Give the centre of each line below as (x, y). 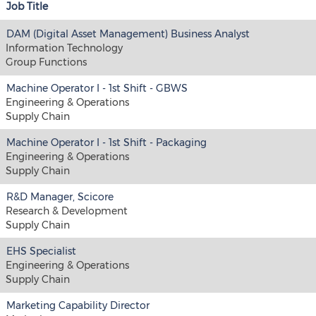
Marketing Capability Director (78, 305)
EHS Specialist (41, 251)
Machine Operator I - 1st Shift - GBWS (97, 88)
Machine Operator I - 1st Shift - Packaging (107, 142)
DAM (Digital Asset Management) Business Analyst (128, 34)
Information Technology (64, 48)
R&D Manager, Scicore (60, 197)
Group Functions (46, 62)
